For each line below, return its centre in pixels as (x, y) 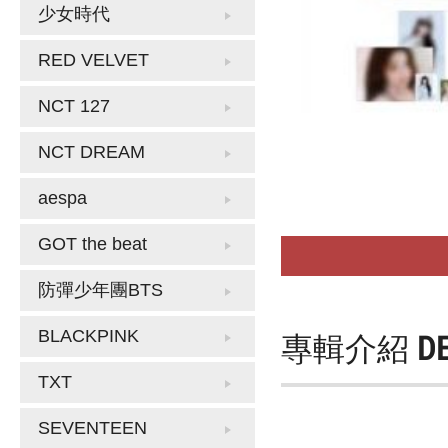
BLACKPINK (88, 336)
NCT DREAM (91, 152)
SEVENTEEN (92, 428)
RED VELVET (93, 60)
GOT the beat (92, 244)
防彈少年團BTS (100, 290)
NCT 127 (74, 106)
